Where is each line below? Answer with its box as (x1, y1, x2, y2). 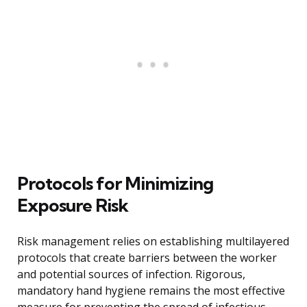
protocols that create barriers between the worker (17, 250, 277, 266)
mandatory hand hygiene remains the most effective (17, 283, 285, 299)
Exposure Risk (17, 194, 128, 217)
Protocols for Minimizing (17, 172, 213, 195)
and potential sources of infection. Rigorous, (17, 267, 245, 282)
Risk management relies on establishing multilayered (17, 234, 289, 249)
